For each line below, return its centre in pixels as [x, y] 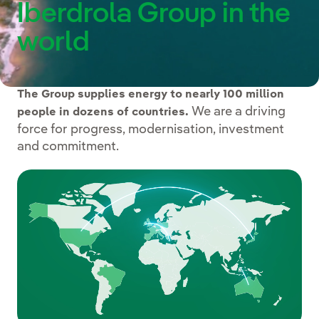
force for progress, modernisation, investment [151, 129]
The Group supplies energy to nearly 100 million [151, 94]
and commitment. [68, 146]
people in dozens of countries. [103, 112]
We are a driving [237, 111]
